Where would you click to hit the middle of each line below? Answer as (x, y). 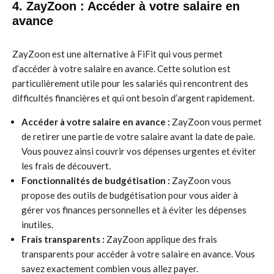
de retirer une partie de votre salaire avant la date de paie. (138, 136)
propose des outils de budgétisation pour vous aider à (130, 195)
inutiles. (37, 224)
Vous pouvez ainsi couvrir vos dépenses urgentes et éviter (139, 151)
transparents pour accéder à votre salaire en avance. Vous (138, 254)
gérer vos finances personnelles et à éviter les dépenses (134, 210)
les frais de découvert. (66, 166)
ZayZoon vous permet (216, 122)
